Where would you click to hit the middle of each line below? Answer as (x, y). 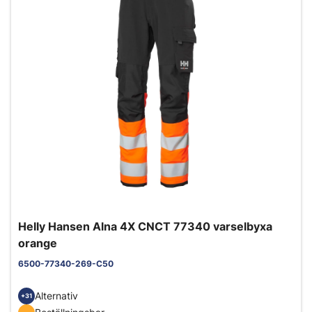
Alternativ (56, 296)
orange (38, 243)
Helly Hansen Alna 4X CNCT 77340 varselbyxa (145, 226)
